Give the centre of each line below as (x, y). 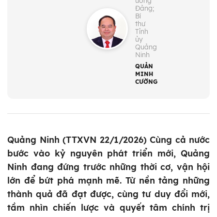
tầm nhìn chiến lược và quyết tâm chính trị (108, 208)
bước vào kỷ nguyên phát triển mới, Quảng (108, 154)
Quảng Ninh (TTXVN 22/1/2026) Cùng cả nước (108, 140)
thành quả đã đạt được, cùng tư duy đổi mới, (108, 194)
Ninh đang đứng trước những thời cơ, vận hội (108, 167)
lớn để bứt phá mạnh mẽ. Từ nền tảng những (108, 181)
